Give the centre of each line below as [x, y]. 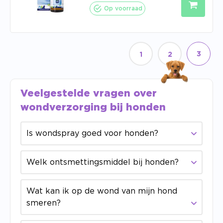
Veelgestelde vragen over [89, 94]
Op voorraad [123, 8]
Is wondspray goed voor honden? [92, 133]
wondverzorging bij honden [93, 108]
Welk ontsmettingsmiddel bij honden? [103, 162]
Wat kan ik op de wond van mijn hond [102, 191]
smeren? [44, 203]
